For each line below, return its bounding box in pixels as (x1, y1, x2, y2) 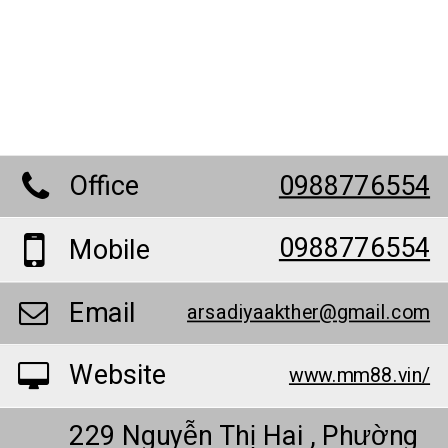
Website (69, 356, 166, 396)
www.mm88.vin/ (288, 361, 431, 391)
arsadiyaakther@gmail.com (187, 299, 431, 329)
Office (69, 166, 139, 207)
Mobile (69, 231, 151, 271)
